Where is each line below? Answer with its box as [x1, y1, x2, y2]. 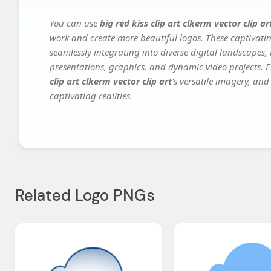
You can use [50, 16, 100, 29]
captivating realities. [50, 89, 132, 102]
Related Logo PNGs [15, 184, 155, 206]
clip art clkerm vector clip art [50, 74, 172, 87]
